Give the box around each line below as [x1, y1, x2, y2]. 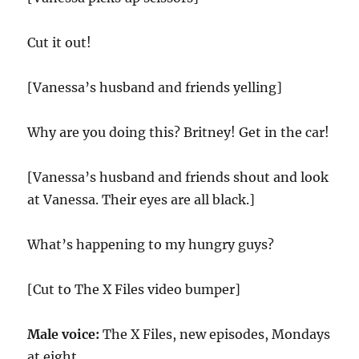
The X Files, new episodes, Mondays [103, 326, 331, 342]
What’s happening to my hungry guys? [27, 236, 275, 252]
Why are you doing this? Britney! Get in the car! [27, 124, 330, 140]
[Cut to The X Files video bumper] [27, 281, 241, 297]
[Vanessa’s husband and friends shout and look [27, 169, 329, 185]
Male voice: [27, 326, 103, 342]
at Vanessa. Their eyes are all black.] [27, 192, 256, 208]
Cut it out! [27, 34, 92, 50]
